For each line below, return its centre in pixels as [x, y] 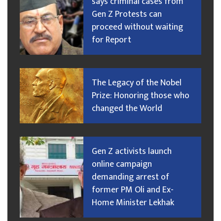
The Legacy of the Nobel [136, 83]
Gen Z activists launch [131, 152]
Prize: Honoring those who [140, 96]
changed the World [127, 109]
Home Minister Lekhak [133, 203]
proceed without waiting [137, 27]
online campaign [122, 165]
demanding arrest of [130, 177]
